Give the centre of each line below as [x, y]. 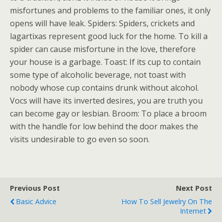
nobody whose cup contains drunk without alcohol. [104, 88]
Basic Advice [36, 201]
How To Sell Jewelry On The [167, 201]
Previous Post [35, 188]
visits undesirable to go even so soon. [80, 139]
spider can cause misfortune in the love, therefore [103, 49]
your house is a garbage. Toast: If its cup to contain [105, 62]
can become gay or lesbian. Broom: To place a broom [108, 113]
